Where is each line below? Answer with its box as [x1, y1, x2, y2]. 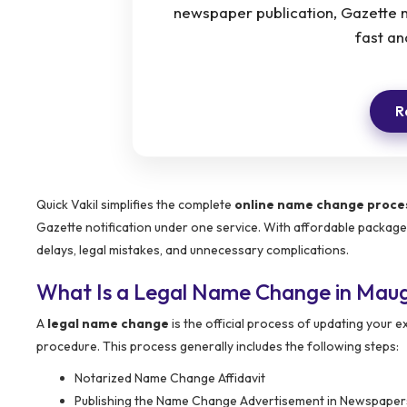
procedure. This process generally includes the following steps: [36, 337, 399, 354]
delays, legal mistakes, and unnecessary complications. [36, 241, 349, 258]
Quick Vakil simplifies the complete [36, 195, 234, 213]
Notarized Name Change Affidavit [74, 369, 265, 386]
